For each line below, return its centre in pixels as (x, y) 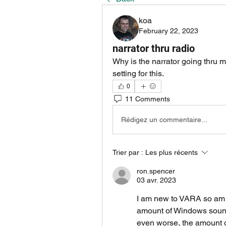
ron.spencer (156, 171)
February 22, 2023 (168, 31)
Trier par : (128, 152)
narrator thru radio (154, 48)
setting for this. (138, 73)
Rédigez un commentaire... (164, 119)
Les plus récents (172, 152)
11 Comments (148, 99)
